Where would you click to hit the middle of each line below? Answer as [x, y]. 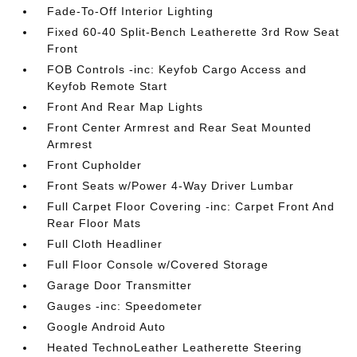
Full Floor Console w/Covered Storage [158, 265]
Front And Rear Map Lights [126, 107]
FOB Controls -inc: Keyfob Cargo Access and [177, 69]
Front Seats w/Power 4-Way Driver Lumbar [171, 186]
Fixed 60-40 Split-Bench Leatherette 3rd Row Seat [194, 32]
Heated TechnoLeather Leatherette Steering [175, 347]
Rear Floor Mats [94, 223]
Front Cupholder [95, 165]
